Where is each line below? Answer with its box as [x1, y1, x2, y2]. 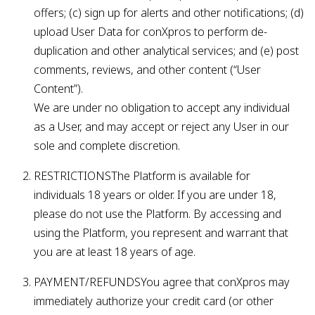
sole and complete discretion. [34, 138, 180, 153]
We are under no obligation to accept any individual [34, 100, 290, 115]
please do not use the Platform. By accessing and [34, 206, 281, 221]
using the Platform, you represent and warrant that [34, 225, 288, 240]
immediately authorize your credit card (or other [34, 293, 274, 309]
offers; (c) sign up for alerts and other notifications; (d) [34, 5, 304, 20]
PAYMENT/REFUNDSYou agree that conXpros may [34, 274, 290, 290]
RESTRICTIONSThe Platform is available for [34, 168, 250, 184]
